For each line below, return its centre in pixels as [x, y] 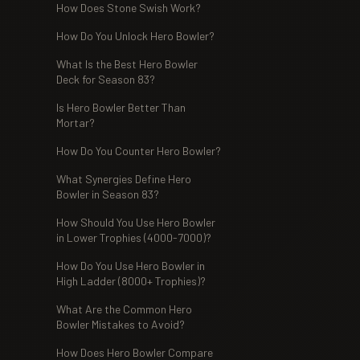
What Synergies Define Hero [124, 179]
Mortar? [76, 123]
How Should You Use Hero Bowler [136, 222]
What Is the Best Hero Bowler [127, 64]
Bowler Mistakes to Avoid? [121, 324]
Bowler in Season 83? [108, 194]
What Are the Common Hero [124, 309]
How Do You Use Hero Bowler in [131, 266]
